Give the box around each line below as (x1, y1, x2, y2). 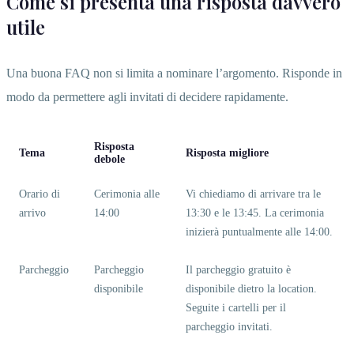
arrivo (19, 206, 46, 219)
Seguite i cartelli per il (186, 301, 286, 314)
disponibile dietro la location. (186, 282, 317, 295)
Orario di (19, 187, 60, 200)
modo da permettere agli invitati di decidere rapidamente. (6, 89, 288, 104)
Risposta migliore (186, 146, 269, 159)
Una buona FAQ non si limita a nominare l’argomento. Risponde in (6, 66, 342, 80)
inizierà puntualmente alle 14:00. (186, 225, 333, 238)
